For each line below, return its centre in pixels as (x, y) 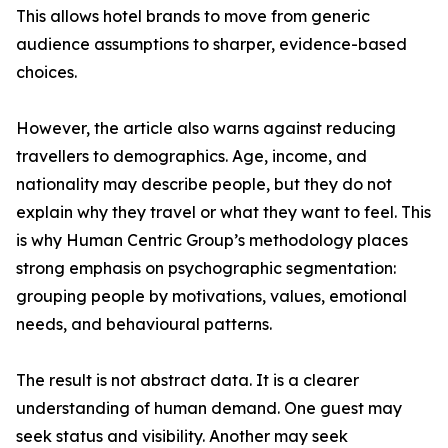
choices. (46, 72)
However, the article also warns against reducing (206, 128)
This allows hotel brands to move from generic (193, 16)
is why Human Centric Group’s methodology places (212, 240)
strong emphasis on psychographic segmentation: (206, 268)
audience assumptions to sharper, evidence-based (211, 44)
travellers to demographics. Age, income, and (191, 156)
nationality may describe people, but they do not (204, 184)
